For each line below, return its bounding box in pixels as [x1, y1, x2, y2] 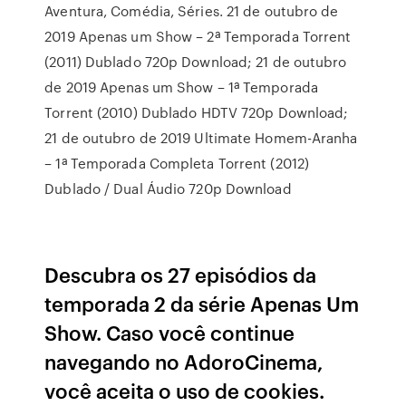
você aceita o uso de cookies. [44, 376, 325, 404]
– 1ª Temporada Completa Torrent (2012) [44, 153, 310, 173]
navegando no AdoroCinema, [44, 347, 324, 375]
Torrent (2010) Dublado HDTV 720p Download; [44, 102, 349, 122]
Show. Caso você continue [44, 318, 295, 346]
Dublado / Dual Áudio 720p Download [44, 179, 292, 198]
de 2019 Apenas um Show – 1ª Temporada [44, 77, 318, 97]
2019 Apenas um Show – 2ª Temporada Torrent [44, 26, 352, 46]
